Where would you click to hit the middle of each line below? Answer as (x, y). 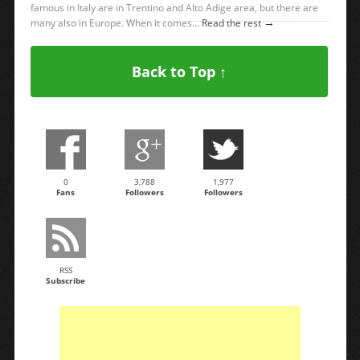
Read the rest (232, 22)
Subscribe (65, 281)
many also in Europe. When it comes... (116, 22)
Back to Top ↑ (179, 72)
